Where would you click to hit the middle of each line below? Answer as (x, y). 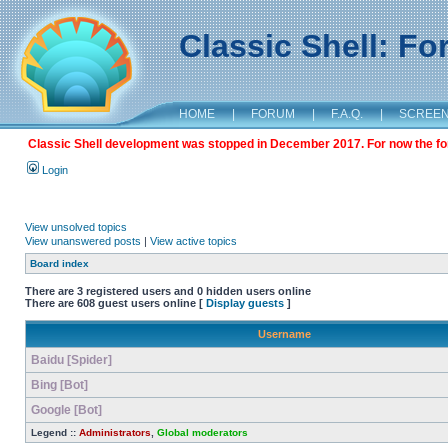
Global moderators (202, 432)
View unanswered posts (83, 241)
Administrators (115, 432)
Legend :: (55, 432)
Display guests (245, 303)
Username (284, 334)
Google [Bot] (66, 410)
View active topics (193, 241)
